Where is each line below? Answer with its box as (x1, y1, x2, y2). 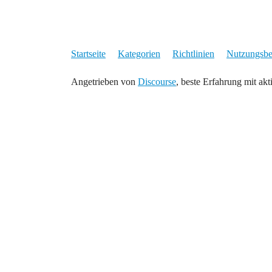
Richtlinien (172, 49, 214, 59)
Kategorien (118, 49, 160, 59)
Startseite (71, 49, 106, 59)
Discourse (138, 76, 176, 87)
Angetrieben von (71, 76, 138, 87)
